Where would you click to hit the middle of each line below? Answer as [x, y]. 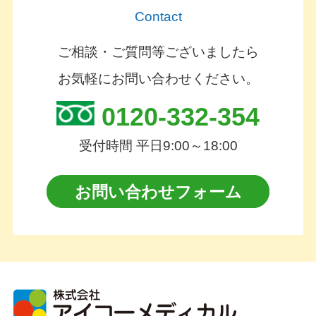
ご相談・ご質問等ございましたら [158, 52]
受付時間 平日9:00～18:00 [158, 145]
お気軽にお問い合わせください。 [158, 79]
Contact [158, 17]
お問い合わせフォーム [158, 192]
